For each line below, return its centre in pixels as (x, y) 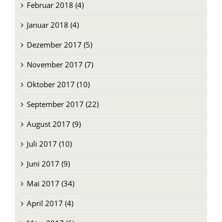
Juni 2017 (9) (48, 162)
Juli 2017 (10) (49, 142)
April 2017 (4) (50, 202)
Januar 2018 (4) (53, 24)
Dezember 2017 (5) (59, 43)
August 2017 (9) (54, 123)
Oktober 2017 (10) (58, 83)
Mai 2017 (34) (50, 182)
